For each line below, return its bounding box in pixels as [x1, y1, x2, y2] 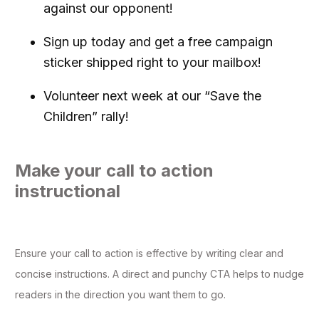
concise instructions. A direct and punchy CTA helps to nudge [15, 268, 304, 281]
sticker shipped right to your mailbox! [43, 55, 261, 70]
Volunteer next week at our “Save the [43, 88, 261, 104]
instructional [15, 181, 120, 202]
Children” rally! [43, 109, 129, 125]
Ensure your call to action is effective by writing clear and [15, 247, 283, 260]
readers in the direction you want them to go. [15, 288, 226, 301]
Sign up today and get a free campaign [43, 34, 273, 50]
